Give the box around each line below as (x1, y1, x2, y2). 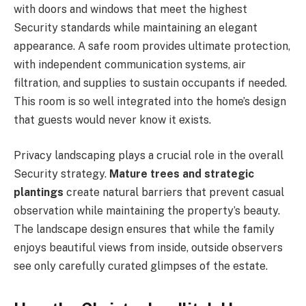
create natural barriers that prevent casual (64, 185, 284, 199)
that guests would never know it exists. (14, 113, 211, 127)
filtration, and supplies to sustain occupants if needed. (14, 76, 287, 90)
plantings (14, 185, 64, 199)
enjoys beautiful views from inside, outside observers (14, 240, 283, 254)
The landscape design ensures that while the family (14, 222, 275, 236)
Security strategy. (14, 167, 109, 180)
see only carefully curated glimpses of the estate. (14, 259, 268, 273)
